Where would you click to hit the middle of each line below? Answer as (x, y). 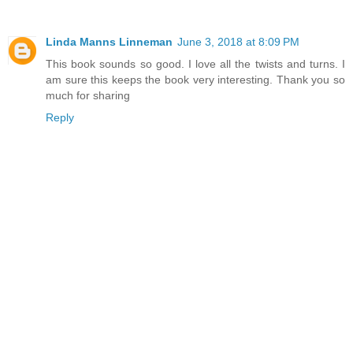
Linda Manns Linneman (109, 42)
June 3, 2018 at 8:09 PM (238, 42)
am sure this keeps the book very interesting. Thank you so (195, 80)
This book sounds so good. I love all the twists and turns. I (195, 64)
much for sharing (88, 96)
